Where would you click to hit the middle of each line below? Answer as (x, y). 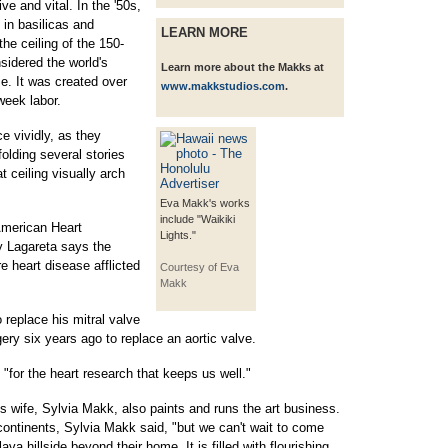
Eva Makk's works (205, 203)
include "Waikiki (197, 219)
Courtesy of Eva (199, 267)
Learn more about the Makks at (242, 67)
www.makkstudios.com (223, 86)
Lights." (178, 235)
